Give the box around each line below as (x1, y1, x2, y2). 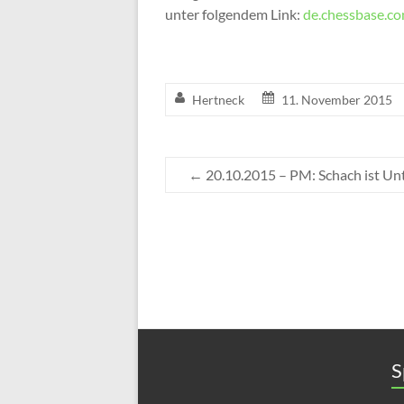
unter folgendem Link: (165, 5, 303, 23)
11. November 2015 (281, 91, 392, 107)
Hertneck (192, 91, 244, 107)
